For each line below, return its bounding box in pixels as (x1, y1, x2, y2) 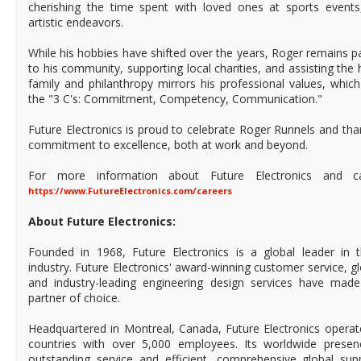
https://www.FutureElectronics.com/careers (28, 185, 232, 197)
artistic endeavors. (28, 15, 123, 31)
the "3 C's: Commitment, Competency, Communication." (28, 91, 322, 107)
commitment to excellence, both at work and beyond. (28, 137, 308, 153)
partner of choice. (28, 290, 120, 306)
